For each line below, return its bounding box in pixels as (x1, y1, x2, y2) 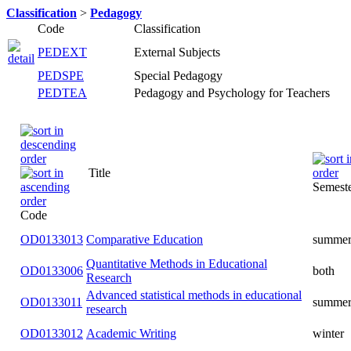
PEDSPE (38, 69, 84, 82)
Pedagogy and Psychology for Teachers (134, 86, 330, 100)
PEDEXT (38, 45, 87, 59)
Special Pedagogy (134, 69, 223, 82)
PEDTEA (38, 86, 87, 100)
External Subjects (134, 45, 220, 59)
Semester (277, 180, 321, 194)
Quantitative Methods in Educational (86, 257, 267, 270)
